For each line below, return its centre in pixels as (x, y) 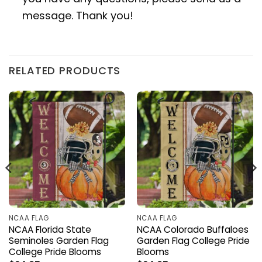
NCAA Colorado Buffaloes (192, 229)
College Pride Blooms (55, 251)
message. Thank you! (78, 16)
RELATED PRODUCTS (65, 71)
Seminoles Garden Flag (58, 240)
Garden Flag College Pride (193, 240)
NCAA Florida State (50, 229)
